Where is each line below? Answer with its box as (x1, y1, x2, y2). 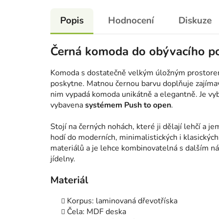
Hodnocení (108, 14, 154, 27)
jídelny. (50, 153, 75, 165)
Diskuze (178, 14, 212, 27)
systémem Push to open (85, 100, 171, 111)
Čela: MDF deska (67, 206, 126, 218)
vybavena (50, 100, 85, 111)
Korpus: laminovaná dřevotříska (67, 196, 179, 207)
